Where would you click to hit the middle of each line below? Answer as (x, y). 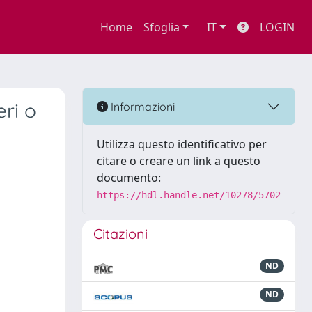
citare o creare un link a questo (179, 161)
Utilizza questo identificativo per (182, 144)
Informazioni (141, 106)
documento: (129, 178)
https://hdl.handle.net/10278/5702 (189, 195)
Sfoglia (161, 27)
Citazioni (120, 234)
